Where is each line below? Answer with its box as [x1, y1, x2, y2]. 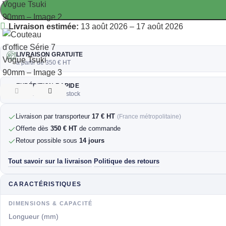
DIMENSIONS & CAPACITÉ [9, 200, 93, 206]
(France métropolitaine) [117, 112, 181, 120]
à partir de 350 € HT [16, 59, 71, 66]
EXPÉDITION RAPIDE [16, 82, 79, 89]
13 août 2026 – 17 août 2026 [79, 22, 183, 31]
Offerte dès [16, 124, 50, 132]
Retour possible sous [16, 136, 79, 144]
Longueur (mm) [9, 212, 59, 220]
